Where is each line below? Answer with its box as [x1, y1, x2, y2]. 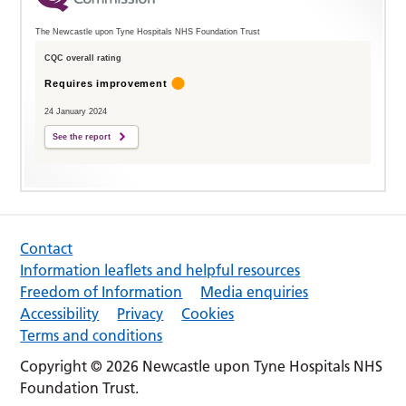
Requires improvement [44, 77, 168, 89]
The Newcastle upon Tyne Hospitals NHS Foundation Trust [35, 26, 261, 36]
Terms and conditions [20, 325, 163, 344]
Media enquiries [200, 282, 309, 301]
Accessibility [20, 304, 100, 323]
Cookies [181, 304, 235, 323]
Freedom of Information [20, 282, 183, 301]
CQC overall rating [44, 53, 122, 63]
